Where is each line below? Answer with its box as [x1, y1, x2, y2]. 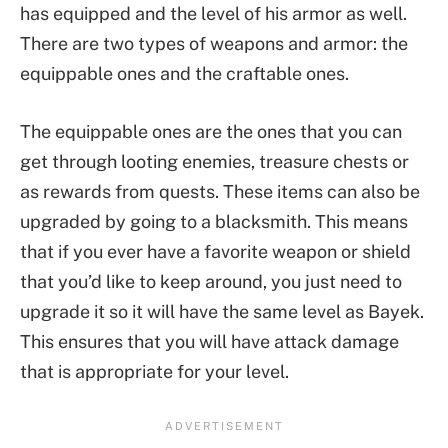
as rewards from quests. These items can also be [20, 180, 420, 202]
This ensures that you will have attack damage [20, 330, 399, 352]
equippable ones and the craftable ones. [20, 63, 349, 85]
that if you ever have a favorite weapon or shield [20, 240, 411, 262]
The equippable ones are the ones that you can [20, 120, 402, 142]
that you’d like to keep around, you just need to [20, 270, 402, 292]
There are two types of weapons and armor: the [20, 33, 408, 55]
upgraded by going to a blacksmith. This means [20, 210, 408, 232]
